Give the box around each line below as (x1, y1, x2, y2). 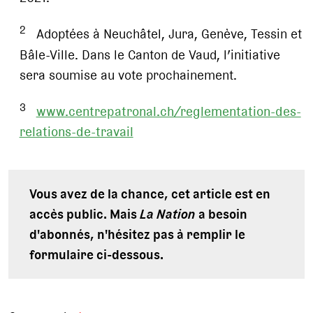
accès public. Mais (29, 204, 140, 225)
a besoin (196, 204, 248, 225)
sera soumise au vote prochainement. (19, 64, 237, 85)
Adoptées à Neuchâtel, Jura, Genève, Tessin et (25, 24, 302, 45)
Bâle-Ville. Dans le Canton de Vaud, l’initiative (19, 44, 280, 65)
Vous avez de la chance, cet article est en (29, 184, 271, 205)
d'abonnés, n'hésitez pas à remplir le (29, 224, 246, 245)
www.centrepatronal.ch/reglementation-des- (36, 101, 301, 122)
